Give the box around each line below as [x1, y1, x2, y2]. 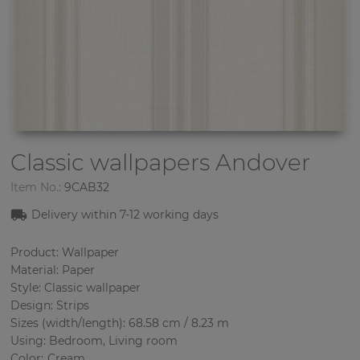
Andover [215, 148, 311, 176]
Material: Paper [10, 262, 96, 277]
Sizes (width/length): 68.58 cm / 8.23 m [10, 315, 230, 330]
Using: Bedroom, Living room [10, 333, 178, 348]
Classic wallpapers [10, 148, 216, 176]
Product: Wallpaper [10, 244, 120, 260]
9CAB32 [61, 179, 110, 194]
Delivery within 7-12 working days [31, 207, 219, 222]
